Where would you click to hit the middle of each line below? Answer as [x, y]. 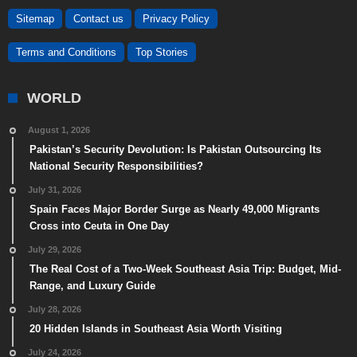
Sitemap [35, 19]
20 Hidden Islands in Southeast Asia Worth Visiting [156, 329]
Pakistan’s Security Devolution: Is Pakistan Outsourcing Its [175, 150]
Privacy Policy [176, 19]
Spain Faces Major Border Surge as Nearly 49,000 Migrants [175, 210]
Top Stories [162, 53]
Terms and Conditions [66, 53]
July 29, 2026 [55, 250]
